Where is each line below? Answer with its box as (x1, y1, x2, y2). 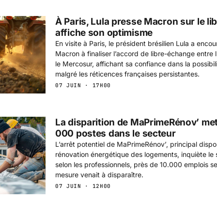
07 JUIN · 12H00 (55, 182, 111, 189)
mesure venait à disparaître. (55, 170, 143, 179)
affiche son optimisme (55, 27, 153, 38)
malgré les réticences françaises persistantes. (55, 69, 200, 78)
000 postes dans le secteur (55, 127, 176, 139)
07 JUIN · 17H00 (55, 81, 111, 89)
